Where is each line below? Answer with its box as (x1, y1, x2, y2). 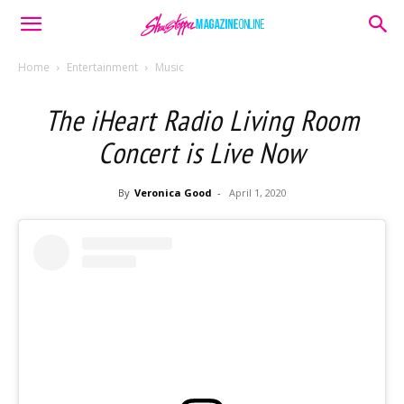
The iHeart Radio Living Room (44, 101, 360, 139)
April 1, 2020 (228, 186, 287, 199)
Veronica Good (133, 186, 212, 199)
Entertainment (67, 60, 138, 75)
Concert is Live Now (97, 133, 307, 171)
